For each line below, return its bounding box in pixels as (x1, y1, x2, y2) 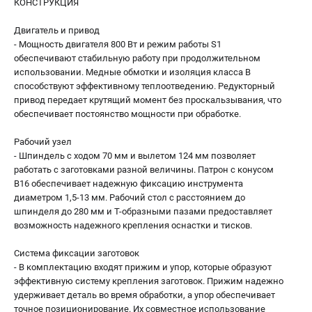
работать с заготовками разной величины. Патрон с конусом (14, 164, 274, 175)
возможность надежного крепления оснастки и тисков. (14, 219, 252, 231)
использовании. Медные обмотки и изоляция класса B (14, 66, 251, 77)
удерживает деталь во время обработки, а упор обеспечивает (14, 289, 275, 300)
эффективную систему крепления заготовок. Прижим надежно (14, 275, 283, 286)
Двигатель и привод (14, 24, 100, 36)
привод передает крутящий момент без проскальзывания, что (14, 94, 281, 105)
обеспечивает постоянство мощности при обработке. (14, 108, 241, 119)
